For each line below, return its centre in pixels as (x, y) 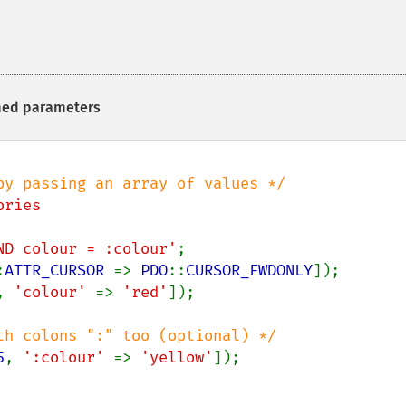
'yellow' (177, 358)
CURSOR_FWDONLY (249, 271)
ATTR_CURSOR (59, 271)
